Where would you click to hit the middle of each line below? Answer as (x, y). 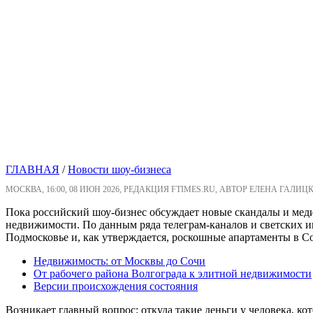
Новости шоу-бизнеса (119, 170)
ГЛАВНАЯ (32, 170)
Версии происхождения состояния (116, 286)
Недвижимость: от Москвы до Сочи (119, 261)
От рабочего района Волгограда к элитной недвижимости (173, 274)
